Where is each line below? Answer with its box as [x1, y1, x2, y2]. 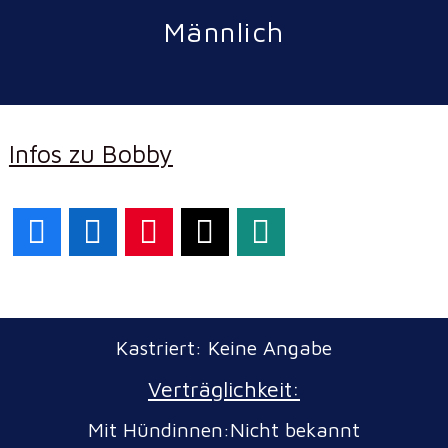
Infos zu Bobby [8, 138, 173, 168]
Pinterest [164, 221, 245, 243]
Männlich [163, 14, 285, 48]
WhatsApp [276, 221, 368, 243]
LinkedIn [108, 221, 181, 243]
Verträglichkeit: [148, 375, 300, 402]
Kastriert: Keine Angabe [116, 335, 332, 359]
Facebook [52, 221, 135, 243]
